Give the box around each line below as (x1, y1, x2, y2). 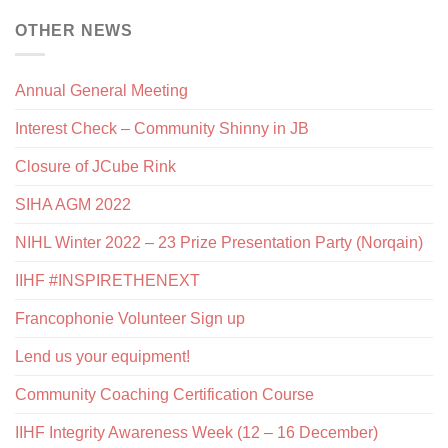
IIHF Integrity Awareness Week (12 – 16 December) (15, 424, 378, 442)
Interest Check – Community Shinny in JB (15, 120, 309, 138)
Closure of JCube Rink (15, 158, 176, 176)
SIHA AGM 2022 (15, 196, 131, 214)
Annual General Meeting (15, 82, 188, 100)
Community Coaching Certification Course (15, 386, 314, 404)
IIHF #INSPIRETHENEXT (15, 272, 200, 290)
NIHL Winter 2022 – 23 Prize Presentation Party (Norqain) (15, 234, 423, 252)
